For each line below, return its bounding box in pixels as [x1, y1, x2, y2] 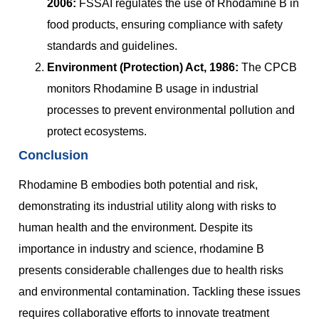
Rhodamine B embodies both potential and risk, [19, 179, 258, 192]
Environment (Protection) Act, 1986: [47, 61, 239, 74]
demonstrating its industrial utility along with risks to [19, 200, 276, 213]
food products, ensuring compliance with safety [47, 19, 283, 31]
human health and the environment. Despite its [19, 221, 253, 234]
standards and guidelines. [47, 40, 177, 53]
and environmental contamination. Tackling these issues [19, 286, 300, 298]
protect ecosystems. [47, 125, 147, 138]
